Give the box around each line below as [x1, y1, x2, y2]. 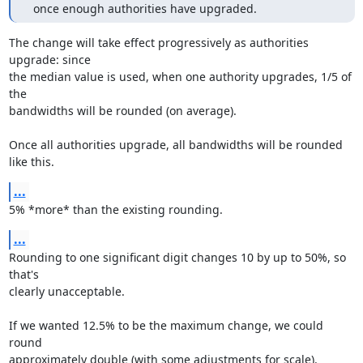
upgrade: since [8, 52, 91, 67]
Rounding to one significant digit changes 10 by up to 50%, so [8, 250, 346, 265]
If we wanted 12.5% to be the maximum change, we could [8, 318, 323, 333]
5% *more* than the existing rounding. [8, 202, 223, 217]
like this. [8, 154, 54, 169]
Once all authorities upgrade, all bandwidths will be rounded [8, 137, 343, 152]
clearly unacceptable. [8, 284, 125, 299]
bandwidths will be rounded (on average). [8, 103, 237, 118]
